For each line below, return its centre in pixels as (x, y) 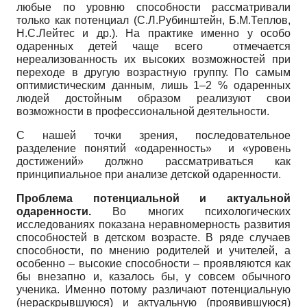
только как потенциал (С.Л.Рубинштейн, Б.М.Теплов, (153, 20)
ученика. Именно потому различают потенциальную (153, 289)
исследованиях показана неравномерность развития (153, 224)
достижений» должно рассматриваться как (153, 161)
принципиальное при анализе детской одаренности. (149, 174)
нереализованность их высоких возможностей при (153, 59)
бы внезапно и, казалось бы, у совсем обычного (153, 276)
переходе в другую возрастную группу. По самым (153, 72)
